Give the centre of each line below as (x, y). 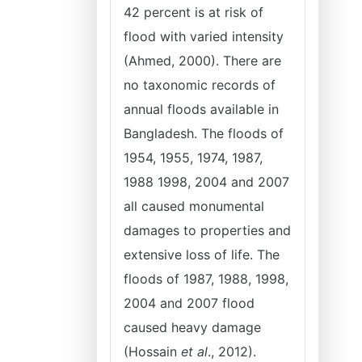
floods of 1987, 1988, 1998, (206, 279)
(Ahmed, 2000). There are (202, 61)
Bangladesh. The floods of (204, 133)
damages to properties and (207, 230)
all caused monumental (194, 206)
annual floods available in (201, 109)
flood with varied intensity (204, 36)
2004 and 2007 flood (189, 303)
